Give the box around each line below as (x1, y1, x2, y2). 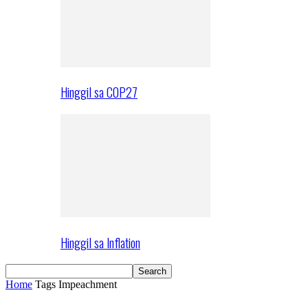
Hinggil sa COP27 (60, 82, 137, 102)
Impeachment (58, 278, 117, 291)
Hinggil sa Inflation (60, 232, 140, 252)
